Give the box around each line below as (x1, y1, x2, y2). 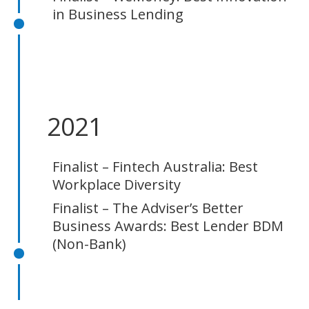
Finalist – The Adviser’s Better (52, 199, 243, 217)
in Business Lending (52, 5, 183, 23)
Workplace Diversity (52, 175, 181, 194)
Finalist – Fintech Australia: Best (52, 157, 258, 176)
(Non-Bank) (52, 235, 126, 253)
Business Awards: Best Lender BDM (52, 217, 283, 235)
